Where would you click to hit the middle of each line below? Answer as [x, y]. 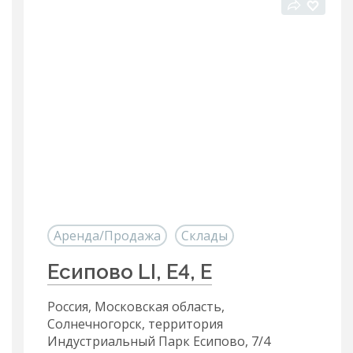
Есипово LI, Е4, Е [130, 272]
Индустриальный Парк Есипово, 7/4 [159, 341]
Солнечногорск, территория [135, 324]
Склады [204, 236]
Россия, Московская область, [136, 307]
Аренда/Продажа [107, 236]
